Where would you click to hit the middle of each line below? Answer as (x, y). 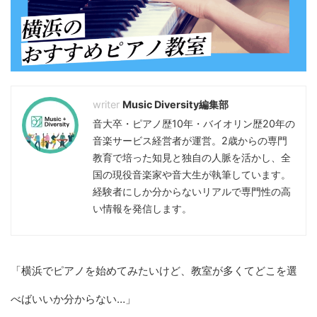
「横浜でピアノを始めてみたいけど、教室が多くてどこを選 (154, 271)
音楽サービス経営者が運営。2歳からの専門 (190, 141)
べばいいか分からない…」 (73, 299)
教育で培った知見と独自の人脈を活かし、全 (192, 158)
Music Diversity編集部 (175, 105)
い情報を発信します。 (142, 209)
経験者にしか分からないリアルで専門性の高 (192, 192)
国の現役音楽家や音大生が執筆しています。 (192, 175)
